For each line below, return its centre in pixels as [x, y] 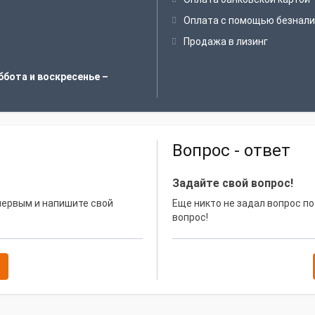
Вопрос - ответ [231, 150]
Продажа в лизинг [226, 41]
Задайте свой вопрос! [233, 183]
